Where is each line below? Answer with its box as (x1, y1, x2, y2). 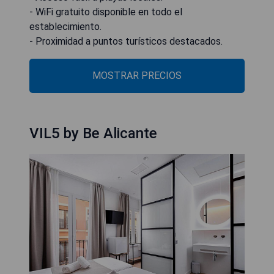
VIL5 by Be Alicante (29, 125, 157, 142)
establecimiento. (29, 21, 102, 32)
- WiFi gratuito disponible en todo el (29, 6, 182, 18)
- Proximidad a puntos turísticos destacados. (29, 35, 223, 47)
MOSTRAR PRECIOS (92, 70, 182, 81)
